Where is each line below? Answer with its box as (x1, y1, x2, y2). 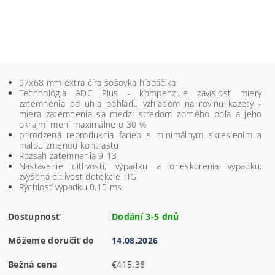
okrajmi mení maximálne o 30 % (18, 118, 146, 130)
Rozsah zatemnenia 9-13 (18, 149, 117, 161)
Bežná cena (8, 258, 58, 270)
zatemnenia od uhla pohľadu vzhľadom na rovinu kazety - (18, 97, 261, 109)
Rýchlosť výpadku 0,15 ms (18, 180, 122, 193)
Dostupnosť (8, 210, 60, 222)
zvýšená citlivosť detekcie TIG (18, 170, 137, 182)
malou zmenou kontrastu (18, 139, 119, 151)
